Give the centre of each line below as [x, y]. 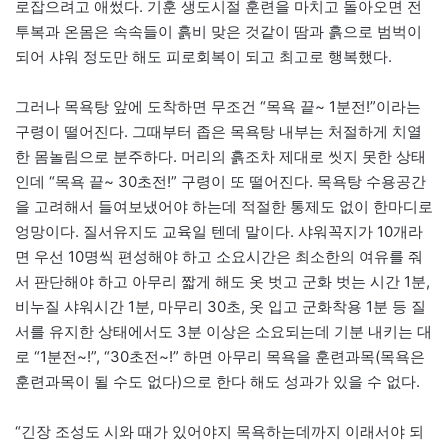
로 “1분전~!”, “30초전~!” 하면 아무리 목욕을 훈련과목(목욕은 [220, 356]
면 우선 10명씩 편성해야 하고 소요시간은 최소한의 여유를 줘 [219, 256]
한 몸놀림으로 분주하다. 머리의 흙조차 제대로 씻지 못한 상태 [220, 156]
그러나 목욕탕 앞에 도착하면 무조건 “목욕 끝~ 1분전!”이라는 [218, 106]
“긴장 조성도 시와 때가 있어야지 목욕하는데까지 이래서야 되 [219, 431]
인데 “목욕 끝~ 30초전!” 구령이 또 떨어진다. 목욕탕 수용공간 [220, 181]
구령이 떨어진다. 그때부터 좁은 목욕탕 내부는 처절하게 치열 [218, 131]
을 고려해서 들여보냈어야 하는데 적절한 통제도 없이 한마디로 [224, 206]
